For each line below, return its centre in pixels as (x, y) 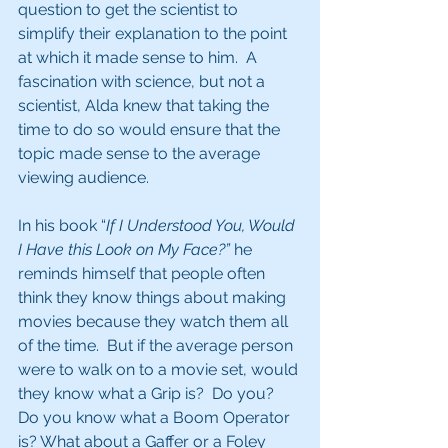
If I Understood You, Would (202, 225)
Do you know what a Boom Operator (156, 417)
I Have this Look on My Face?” (124, 249)
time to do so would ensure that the (151, 129)
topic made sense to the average (141, 153)
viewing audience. (85, 177)
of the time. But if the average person (157, 345)
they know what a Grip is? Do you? (148, 393)
